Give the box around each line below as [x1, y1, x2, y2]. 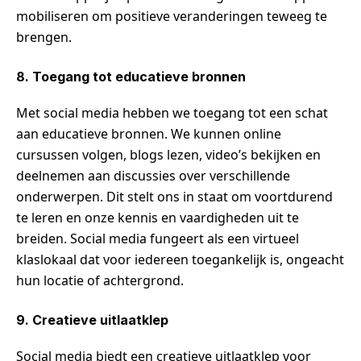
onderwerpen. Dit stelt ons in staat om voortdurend [16, 188, 333, 206]
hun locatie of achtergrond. [16, 272, 184, 290]
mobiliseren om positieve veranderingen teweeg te [16, 7, 327, 26]
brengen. [16, 28, 72, 47]
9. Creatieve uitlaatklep [16, 312, 168, 329]
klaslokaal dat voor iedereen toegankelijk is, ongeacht [16, 251, 344, 269]
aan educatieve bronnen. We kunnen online [16, 125, 281, 143]
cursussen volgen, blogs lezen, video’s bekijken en [16, 146, 321, 164]
